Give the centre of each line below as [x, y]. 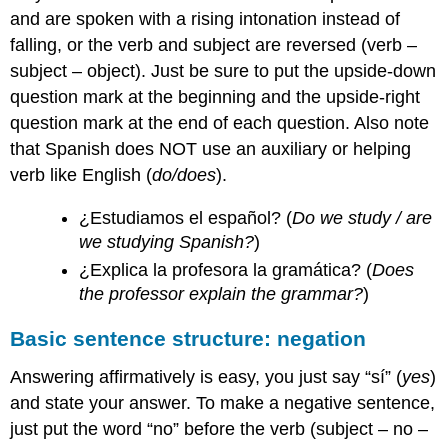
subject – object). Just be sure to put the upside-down [223, 71]
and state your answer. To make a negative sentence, [223, 402]
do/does [184, 175]
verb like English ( [81, 175]
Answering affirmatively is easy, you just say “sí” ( [206, 376]
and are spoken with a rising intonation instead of [205, 19]
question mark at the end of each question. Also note [220, 123]
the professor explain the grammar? [221, 294]
